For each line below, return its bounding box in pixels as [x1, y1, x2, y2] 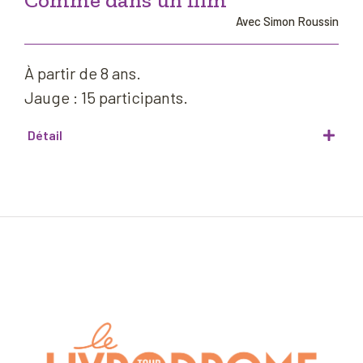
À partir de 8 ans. [24, 63, 141, 83]
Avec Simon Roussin [236, 14, 339, 29]
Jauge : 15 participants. [24, 88, 188, 108]
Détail [28, 126, 62, 143]
